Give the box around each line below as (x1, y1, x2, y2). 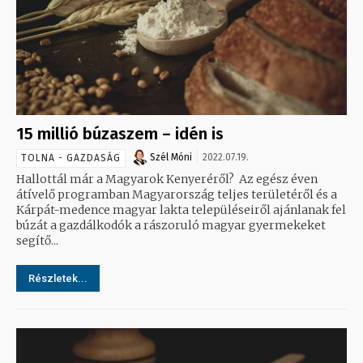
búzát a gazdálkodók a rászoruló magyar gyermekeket (16, 217, 326, 233)
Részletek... (28, 271, 88, 284)
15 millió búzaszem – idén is (16, 123, 224, 143)
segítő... (16, 233, 58, 248)
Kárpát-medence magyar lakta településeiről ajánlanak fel (16, 202, 346, 217)
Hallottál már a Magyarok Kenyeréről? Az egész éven (16, 171, 318, 186)
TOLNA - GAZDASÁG (21, 152, 121, 164)
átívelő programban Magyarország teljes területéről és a (16, 186, 337, 202)
